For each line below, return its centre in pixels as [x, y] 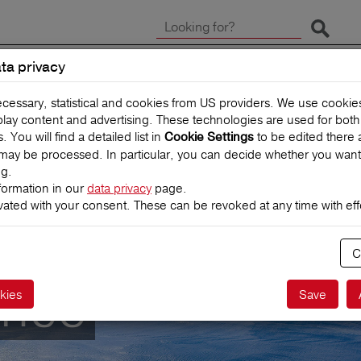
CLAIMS [205, 95]
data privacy [119, 188]
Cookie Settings [209, 137]
